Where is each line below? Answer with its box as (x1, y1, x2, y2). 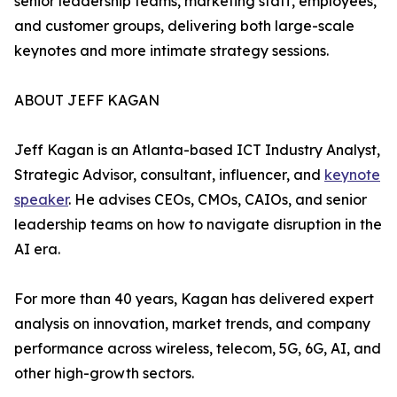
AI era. (14, 240, 60, 259)
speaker (14, 191, 68, 209)
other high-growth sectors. (14, 364, 194, 383)
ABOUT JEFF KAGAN (14, 91, 160, 110)
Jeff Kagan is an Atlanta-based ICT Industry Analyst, (14, 141, 380, 160)
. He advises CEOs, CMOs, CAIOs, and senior (68, 191, 367, 209)
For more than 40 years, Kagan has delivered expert (14, 290, 374, 308)
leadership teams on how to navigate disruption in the (14, 215, 382, 234)
